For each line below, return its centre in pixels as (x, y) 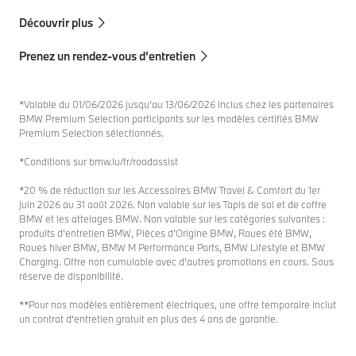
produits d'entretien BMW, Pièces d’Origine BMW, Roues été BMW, (165, 232)
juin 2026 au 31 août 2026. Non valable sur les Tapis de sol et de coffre (173, 204)
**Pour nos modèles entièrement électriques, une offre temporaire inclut (178, 304)
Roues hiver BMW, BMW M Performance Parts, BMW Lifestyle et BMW (172, 247)
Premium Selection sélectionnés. (91, 132)
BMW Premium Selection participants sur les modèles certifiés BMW (169, 118)
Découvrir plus (56, 22)
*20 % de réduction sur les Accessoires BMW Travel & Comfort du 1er (170, 190)
